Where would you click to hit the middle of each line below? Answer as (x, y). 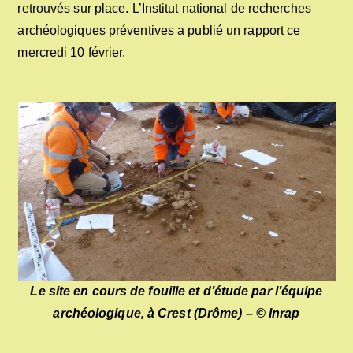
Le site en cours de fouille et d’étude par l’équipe (176, 291)
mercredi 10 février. (72, 52)
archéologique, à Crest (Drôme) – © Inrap (176, 313)
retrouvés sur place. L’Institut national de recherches (164, 8)
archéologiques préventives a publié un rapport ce (159, 30)
